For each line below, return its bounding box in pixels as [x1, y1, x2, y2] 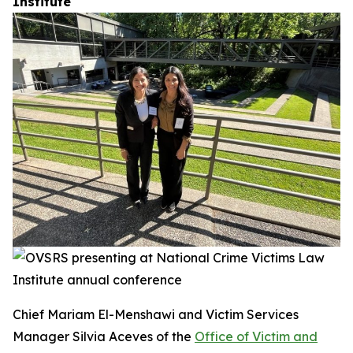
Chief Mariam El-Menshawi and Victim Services [13, 306, 299, 322]
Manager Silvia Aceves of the [13, 328, 195, 344]
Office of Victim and [195, 328, 318, 344]
